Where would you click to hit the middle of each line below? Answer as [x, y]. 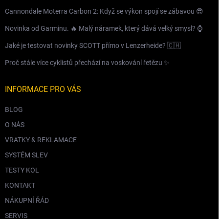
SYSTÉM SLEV [26, 155]
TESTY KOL [22, 170]
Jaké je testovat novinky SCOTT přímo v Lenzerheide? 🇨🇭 [93, 46]
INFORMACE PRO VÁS [43, 89]
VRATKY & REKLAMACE [41, 140]
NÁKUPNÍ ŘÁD [27, 201]
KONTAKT [20, 186]
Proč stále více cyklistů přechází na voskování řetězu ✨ [87, 63]
